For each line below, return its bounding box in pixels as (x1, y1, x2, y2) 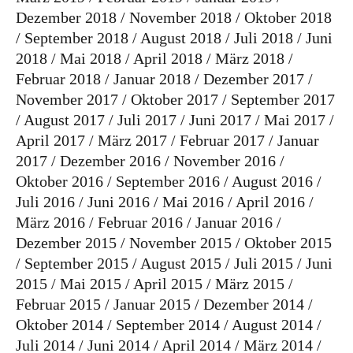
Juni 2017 (189, 111, 251, 129)
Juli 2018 (234, 29, 293, 47)
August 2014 (232, 316, 313, 334)
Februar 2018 (16, 70, 101, 88)
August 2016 (232, 173, 313, 191)
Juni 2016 (87, 193, 150, 211)
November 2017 (16, 91, 118, 109)
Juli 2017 (117, 111, 176, 129)
